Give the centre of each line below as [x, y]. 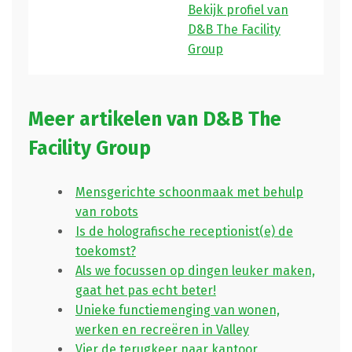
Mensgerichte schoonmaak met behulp [189, 192]
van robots [106, 212]
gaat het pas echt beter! [145, 291]
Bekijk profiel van [238, 10]
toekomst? [105, 251]
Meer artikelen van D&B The [154, 120]
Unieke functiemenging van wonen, [177, 310]
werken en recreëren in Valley [162, 330]
